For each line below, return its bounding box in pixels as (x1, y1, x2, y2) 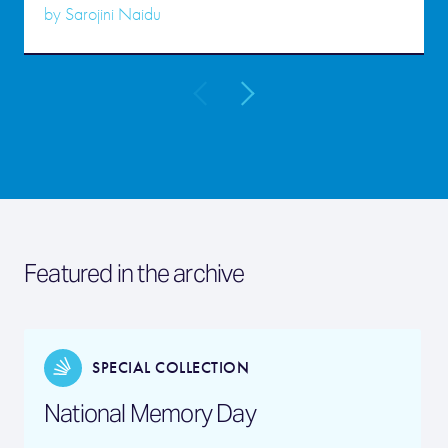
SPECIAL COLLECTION (92, 358, 249, 377)
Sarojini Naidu (65, 4, 161, 25)
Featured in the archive (24, 258, 245, 289)
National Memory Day (44, 398, 256, 429)
